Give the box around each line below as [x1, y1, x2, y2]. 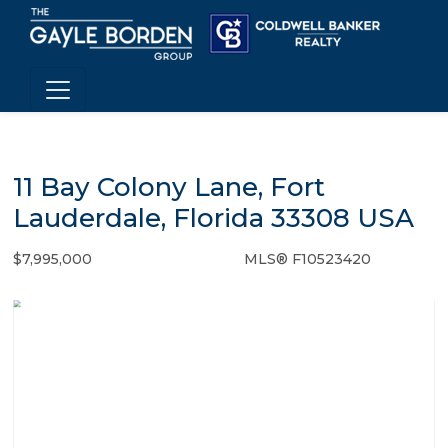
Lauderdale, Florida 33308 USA [13, 202, 414, 234]
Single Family [126, 252, 210, 267]
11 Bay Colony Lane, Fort [13, 171, 325, 203]
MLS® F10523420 [244, 250, 371, 268]
